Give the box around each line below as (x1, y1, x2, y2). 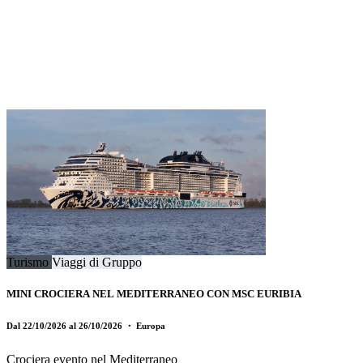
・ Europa (125, 320, 165, 331)
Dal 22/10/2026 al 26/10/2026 (6, 320, 125, 331)
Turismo (6, 254, 52, 269)
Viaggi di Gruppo (52, 254, 142, 269)
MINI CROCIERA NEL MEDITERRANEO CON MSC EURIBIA (6, 287, 301, 300)
